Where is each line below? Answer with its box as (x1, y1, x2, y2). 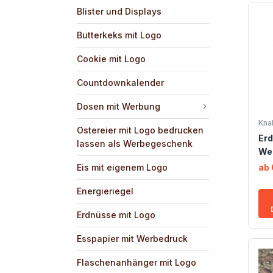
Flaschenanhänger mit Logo (77, 257, 196, 268)
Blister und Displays (77, 5, 161, 16)
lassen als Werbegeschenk (77, 138, 193, 149)
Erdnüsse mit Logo (77, 209, 155, 220)
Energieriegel (77, 185, 133, 196)
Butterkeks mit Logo (77, 29, 161, 40)
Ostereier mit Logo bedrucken (77, 124, 204, 135)
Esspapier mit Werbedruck (77, 233, 188, 244)
